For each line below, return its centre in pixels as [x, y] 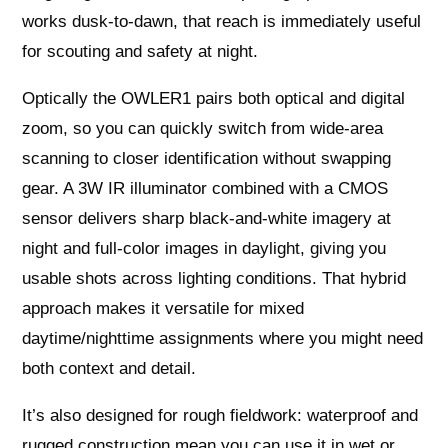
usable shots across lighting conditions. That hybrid [214, 279]
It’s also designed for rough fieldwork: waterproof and [220, 416]
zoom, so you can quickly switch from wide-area [203, 129]
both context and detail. [109, 369]
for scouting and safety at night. [140, 52]
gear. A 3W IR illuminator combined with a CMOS [205, 189]
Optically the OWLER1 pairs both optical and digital [214, 99]
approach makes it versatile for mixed [163, 309]
